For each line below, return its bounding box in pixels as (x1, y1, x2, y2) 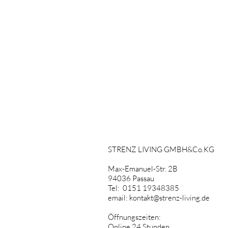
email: (108, 193, 129, 203)
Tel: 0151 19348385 (108, 183, 179, 193)
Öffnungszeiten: (108, 212, 162, 222)
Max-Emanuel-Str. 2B (108, 164, 178, 174)
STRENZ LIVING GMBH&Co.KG (108, 145, 214, 155)
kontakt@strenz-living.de (129, 193, 210, 203)
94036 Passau (108, 174, 154, 184)
